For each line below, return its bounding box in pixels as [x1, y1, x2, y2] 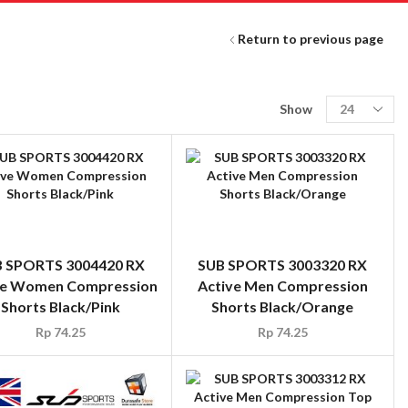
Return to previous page [238, 31, 384, 47]
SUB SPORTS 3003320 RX [198, 256, 368, 274]
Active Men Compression [197, 277, 368, 295]
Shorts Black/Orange [211, 298, 354, 316]
